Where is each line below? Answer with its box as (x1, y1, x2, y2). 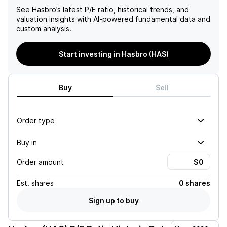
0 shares (179, 179, 210, 187)
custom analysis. (16, 24, 71, 33)
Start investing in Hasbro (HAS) (58, 49, 169, 58)
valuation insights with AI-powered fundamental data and (16, 15, 210, 23)
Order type (17, 116, 55, 125)
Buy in (17, 138, 37, 147)
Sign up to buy (88, 196, 139, 205)
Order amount (17, 157, 64, 166)
